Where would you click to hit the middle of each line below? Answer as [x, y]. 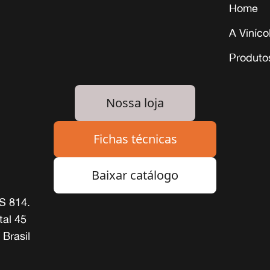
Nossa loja [135, 102]
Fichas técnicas [135, 139]
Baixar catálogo [135, 175]
